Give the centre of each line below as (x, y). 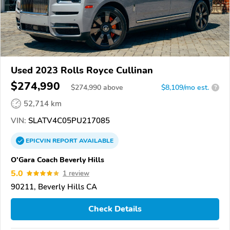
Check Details (115, 209)
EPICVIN (39, 140)
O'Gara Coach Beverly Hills (57, 159)
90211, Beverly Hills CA (54, 187)
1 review (76, 173)
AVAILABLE (95, 140)
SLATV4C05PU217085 (68, 120)
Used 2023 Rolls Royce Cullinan (82, 70)
